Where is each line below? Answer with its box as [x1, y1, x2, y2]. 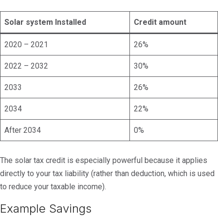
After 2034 [4, 126, 41, 135]
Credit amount [134, 18, 186, 27]
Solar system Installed [4, 18, 86, 27]
